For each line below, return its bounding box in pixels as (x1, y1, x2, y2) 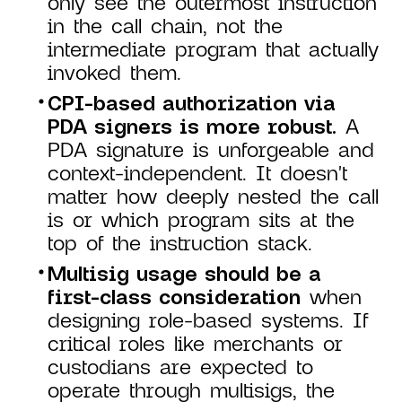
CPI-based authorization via (48, 90, 336, 116)
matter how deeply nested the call (48, 183, 379, 209)
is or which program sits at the (48, 206, 354, 232)
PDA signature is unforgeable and (48, 136, 374, 162)
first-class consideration (48, 284, 301, 310)
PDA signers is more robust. (48, 113, 336, 139)
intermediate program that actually (48, 36, 379, 62)
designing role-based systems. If (48, 307, 368, 333)
